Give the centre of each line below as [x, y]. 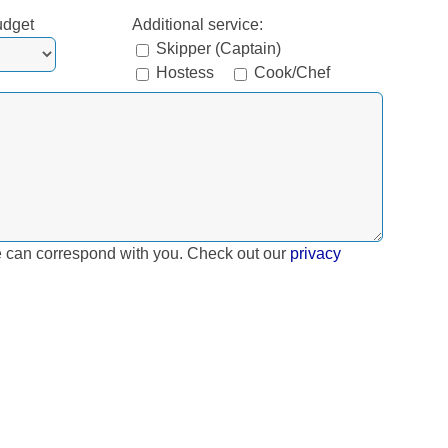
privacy [315, 254]
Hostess [185, 73]
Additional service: [198, 25]
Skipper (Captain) [219, 49]
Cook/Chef [292, 73]
